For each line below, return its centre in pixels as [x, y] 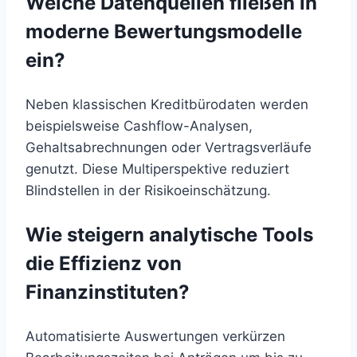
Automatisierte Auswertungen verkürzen [155, 337]
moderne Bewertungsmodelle [164, 32]
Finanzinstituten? [108, 292]
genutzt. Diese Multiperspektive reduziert [157, 169]
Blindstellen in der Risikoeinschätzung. [148, 191]
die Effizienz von [104, 264]
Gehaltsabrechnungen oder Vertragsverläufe [169, 148]
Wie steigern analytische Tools [169, 235]
